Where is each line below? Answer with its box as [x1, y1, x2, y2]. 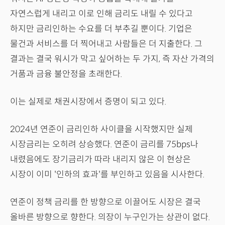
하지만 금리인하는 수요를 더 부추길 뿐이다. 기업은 [10, 24, 192, 35]
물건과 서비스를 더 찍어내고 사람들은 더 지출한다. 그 [10, 39, 202, 50]
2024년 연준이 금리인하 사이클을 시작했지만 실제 [10, 124, 193, 135]
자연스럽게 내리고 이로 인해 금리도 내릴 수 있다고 [10, 9, 193, 20]
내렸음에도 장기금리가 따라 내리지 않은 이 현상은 [10, 154, 191, 165]
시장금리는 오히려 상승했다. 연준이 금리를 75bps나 [10, 139, 198, 150]
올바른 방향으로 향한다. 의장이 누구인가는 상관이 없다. [10, 212, 210, 223]
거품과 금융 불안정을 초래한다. [10, 69, 122, 80]
